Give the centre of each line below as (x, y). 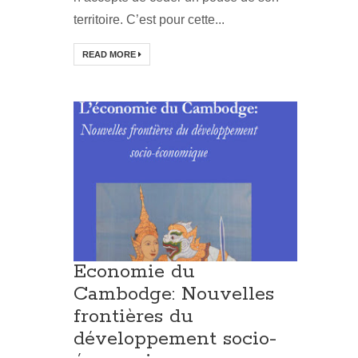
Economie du (134, 272)
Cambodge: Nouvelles (174, 295)
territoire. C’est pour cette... (149, 20)
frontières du (133, 317)
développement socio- (175, 340)
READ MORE (110, 55)
